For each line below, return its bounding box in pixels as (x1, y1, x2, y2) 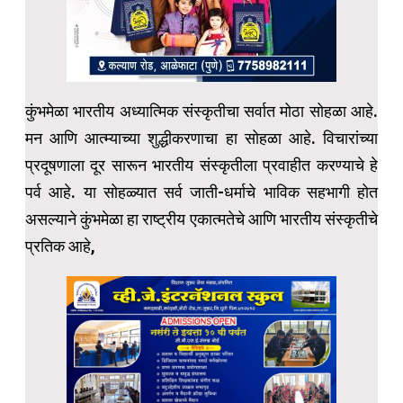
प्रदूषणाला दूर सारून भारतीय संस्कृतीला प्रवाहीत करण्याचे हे (25, 156, 378, 175)
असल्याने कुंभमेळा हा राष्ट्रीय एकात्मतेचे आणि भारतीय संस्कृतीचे (25, 210, 378, 229)
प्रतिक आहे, (25, 237, 95, 256)
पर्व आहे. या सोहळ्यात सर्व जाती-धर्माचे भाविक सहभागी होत (25, 183, 378, 202)
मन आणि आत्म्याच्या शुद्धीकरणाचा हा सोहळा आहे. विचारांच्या (25, 129, 378, 148)
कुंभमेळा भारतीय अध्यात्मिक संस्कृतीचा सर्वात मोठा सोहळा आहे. (25, 102, 378, 121)
